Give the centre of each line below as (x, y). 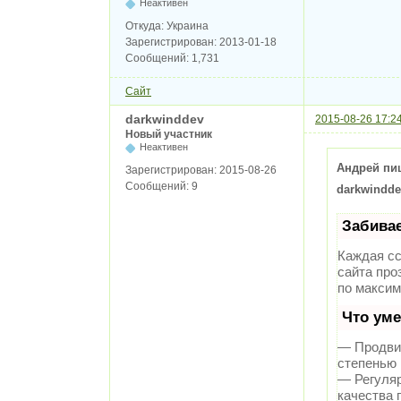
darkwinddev (165, 119)
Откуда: (146, 26)
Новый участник (169, 134)
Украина (188, 26)
